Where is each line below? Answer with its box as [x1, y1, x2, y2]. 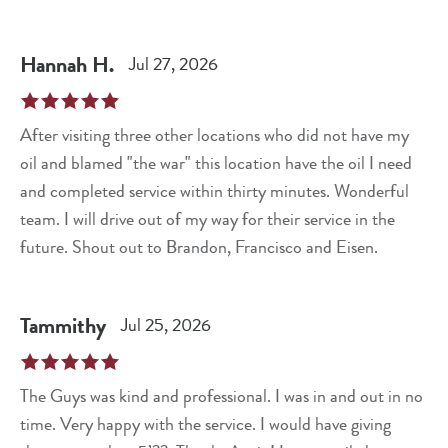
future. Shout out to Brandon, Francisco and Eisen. [20, 234, 378, 260]
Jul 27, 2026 [129, 51, 218, 77]
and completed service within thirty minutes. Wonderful [20, 178, 409, 204]
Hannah [20, 48, 87, 80]
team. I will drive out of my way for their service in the [20, 206, 395, 232]
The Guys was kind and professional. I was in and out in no [20, 383, 423, 409]
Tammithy [20, 309, 106, 341]
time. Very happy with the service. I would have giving [20, 411, 391, 437]
